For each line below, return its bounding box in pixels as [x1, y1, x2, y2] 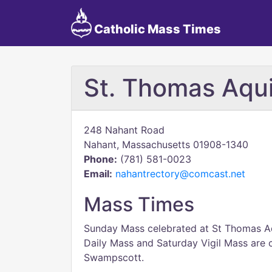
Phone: [84, 153, 117, 165]
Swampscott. [84, 251, 144, 263]
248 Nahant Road [84, 124, 165, 136]
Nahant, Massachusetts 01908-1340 [84, 138, 248, 151]
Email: [84, 168, 112, 180]
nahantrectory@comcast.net [115, 168, 245, 180]
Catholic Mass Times [91, 22, 221, 36]
